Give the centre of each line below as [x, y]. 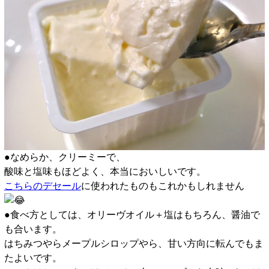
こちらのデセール [42, 186]
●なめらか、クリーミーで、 [65, 157]
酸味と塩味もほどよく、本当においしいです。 [105, 172]
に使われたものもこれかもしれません [162, 186]
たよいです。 [33, 258]
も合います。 [33, 229]
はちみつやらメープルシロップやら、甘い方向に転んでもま [134, 244]
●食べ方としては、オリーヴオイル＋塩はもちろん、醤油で [132, 215]
